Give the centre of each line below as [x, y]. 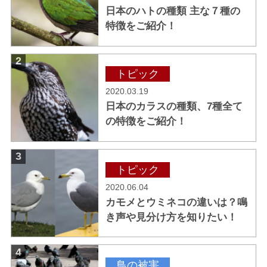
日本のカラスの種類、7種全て [174, 107]
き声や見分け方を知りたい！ [172, 217]
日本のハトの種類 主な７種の [148, 11]
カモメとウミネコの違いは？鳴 [177, 202]
